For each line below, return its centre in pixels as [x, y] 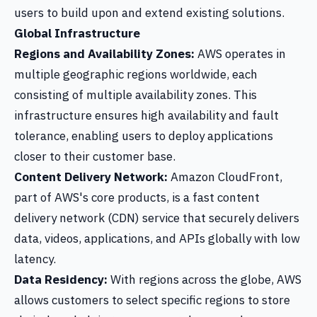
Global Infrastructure [77, 33]
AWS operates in [240, 54]
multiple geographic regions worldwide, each [136, 74]
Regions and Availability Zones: [104, 54]
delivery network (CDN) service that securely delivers [157, 218]
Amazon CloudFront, [225, 177]
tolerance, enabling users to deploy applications [144, 136]
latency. [35, 259]
